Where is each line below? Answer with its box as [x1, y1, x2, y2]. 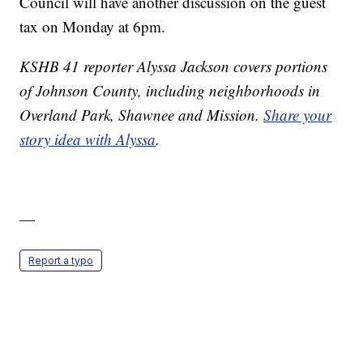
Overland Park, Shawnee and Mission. [19, 105, 264, 126]
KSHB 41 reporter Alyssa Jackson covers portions [19, 56, 328, 77]
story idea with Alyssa [19, 129, 156, 150]
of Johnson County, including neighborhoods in [19, 80, 321, 101]
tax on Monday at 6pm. [19, 16, 166, 37]
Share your [263, 105, 332, 126]
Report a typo [28, 254, 94, 267]
